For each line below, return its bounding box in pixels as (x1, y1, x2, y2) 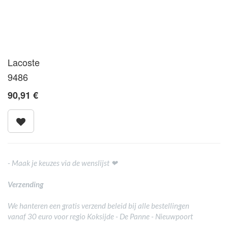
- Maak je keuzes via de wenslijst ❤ (8, 158, 118, 167)
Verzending (8, 180, 43, 189)
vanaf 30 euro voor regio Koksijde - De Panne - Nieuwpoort (8, 212, 193, 221)
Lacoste (8, 55, 40, 69)
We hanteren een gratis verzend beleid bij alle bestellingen (8, 201, 189, 210)
